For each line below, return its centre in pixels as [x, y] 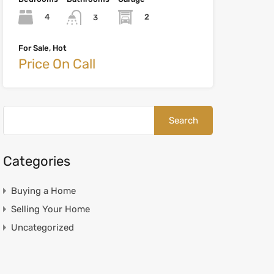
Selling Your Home [50, 209]
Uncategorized [42, 227]
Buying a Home [43, 191]
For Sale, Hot [42, 48]
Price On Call [57, 64]
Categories [36, 161]
